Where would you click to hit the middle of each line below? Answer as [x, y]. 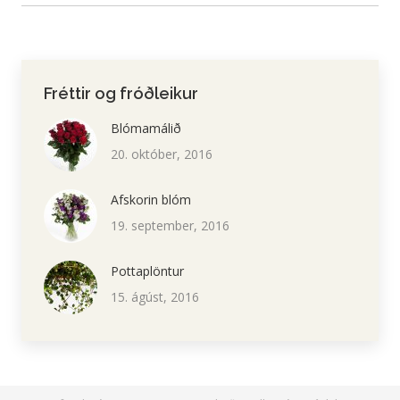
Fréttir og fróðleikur [121, 93]
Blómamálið [146, 128]
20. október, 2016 [162, 154]
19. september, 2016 [170, 225]
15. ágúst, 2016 [155, 297]
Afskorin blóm [151, 200]
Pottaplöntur [147, 271]
